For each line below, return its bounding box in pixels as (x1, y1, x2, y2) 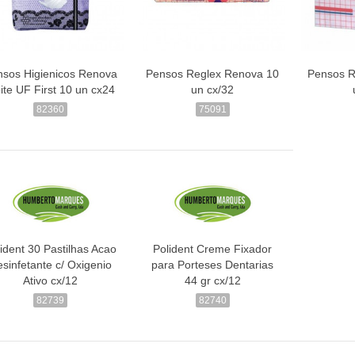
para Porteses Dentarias (151, 258, 274, 272)
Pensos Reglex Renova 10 (146, 67, 280, 80)
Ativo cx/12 (23, 274, 78, 288)
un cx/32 (191, 82, 235, 96)
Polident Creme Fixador (153, 242, 273, 256)
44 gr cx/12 (184, 274, 241, 288)
